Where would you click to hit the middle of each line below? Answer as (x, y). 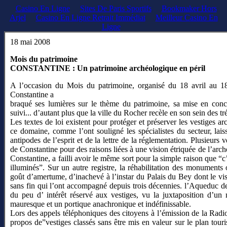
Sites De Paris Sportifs (116, 8)
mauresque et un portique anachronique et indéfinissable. (101, 204)
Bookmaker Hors (189, 8)
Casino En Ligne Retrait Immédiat (90, 17)
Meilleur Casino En (186, 17)
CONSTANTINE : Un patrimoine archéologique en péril (108, 68)
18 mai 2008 (30, 42)
